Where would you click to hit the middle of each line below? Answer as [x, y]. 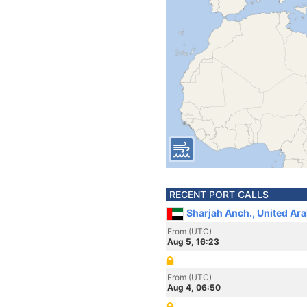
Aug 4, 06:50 [194, 287]
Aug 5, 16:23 [193, 242]
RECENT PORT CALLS [219, 194]
